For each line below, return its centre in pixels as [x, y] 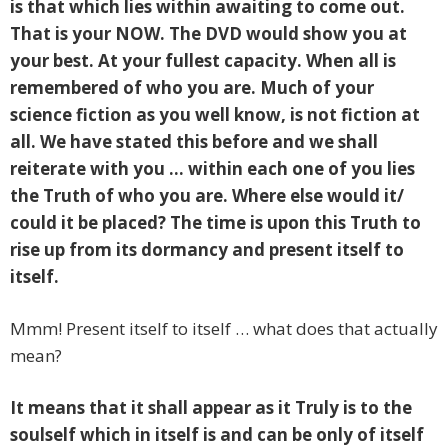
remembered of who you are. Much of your [192, 88]
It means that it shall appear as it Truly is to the [211, 408]
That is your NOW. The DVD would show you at [208, 34]
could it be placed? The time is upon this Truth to [215, 223]
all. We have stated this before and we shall [194, 142]
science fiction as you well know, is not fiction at [215, 115]
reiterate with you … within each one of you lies [212, 169]
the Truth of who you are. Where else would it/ [207, 196]
